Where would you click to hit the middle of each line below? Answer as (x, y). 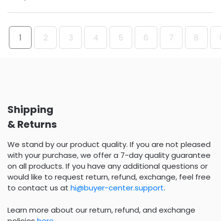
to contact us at (39, 188)
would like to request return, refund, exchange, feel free (109, 177)
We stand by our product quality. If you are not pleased (109, 145)
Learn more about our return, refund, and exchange (101, 210)
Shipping (30, 110)
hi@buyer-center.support (117, 188)
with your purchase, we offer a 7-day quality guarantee (109, 155)
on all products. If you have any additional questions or (108, 166)
